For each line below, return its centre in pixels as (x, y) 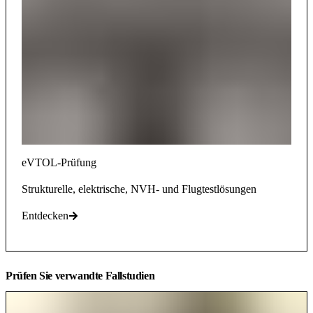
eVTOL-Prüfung (59, 162)
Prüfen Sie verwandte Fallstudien (80, 275)
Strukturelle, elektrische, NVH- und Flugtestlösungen (139, 189)
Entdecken (45, 215)
